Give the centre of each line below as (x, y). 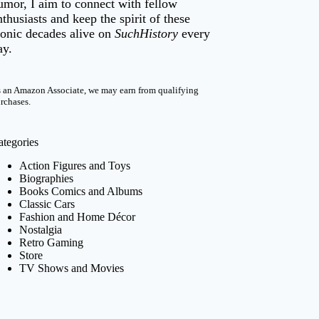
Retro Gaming (52, 242)
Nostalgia (41, 229)
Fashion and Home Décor (78, 216)
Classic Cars (47, 204)
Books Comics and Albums (81, 191)
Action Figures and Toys (75, 165)
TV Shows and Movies (72, 268)
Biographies (47, 178)
